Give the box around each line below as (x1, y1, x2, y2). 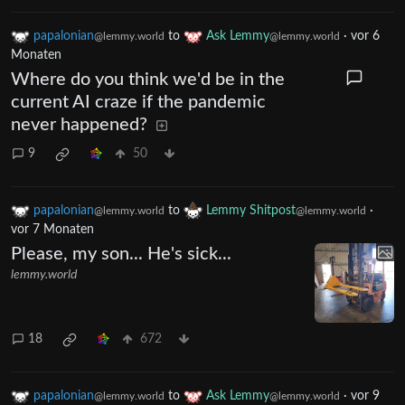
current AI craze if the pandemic (11, 92, 266, 111)
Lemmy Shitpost (206, 203, 296, 217)
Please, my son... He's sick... (11, 244, 231, 263)
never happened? (11, 115, 147, 134)
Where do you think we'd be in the (11, 70, 285, 89)
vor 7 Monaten (11, 222, 94, 236)
